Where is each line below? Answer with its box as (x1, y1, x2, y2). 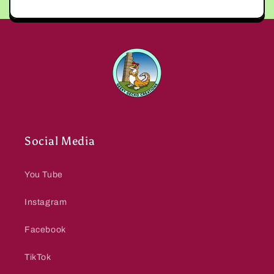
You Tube (24, 170, 63, 179)
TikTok (24, 253, 51, 262)
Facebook (24, 225, 66, 234)
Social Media (24, 134, 95, 148)
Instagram (24, 198, 67, 207)
